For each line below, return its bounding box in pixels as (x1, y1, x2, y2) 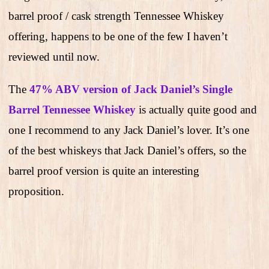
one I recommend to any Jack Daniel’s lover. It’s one (8, 124, 249, 137)
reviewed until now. (8, 50, 100, 64)
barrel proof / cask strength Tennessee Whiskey (8, 10, 224, 23)
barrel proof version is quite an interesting (8, 165, 199, 178)
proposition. (8, 185, 67, 198)
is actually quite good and (136, 103, 257, 116)
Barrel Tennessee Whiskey (8, 103, 136, 116)
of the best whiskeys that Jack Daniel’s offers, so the (8, 144, 246, 157)
